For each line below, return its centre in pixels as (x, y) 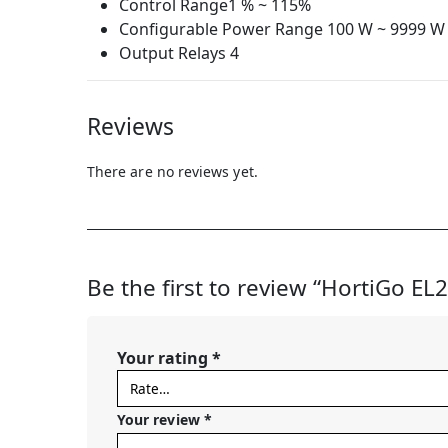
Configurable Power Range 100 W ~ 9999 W (282, 28)
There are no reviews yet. (172, 171)
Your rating (164, 357)
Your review (160, 419)
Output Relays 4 (179, 52)
